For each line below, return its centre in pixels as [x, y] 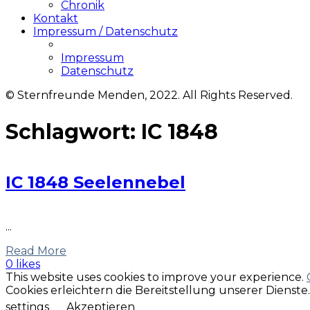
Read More [36, 251]
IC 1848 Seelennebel [95, 182]
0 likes [23, 264]
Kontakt [56, 18]
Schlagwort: [73, 131]
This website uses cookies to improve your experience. [156, 277]
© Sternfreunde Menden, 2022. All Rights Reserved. [149, 95]
